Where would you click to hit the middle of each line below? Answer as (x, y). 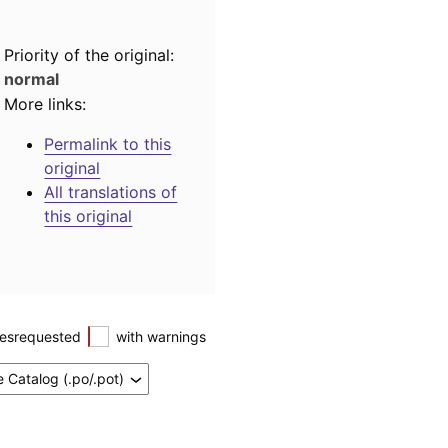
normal (32, 78)
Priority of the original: (89, 54)
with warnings (161, 337)
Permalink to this (108, 144)
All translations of (111, 192)
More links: (45, 104)
